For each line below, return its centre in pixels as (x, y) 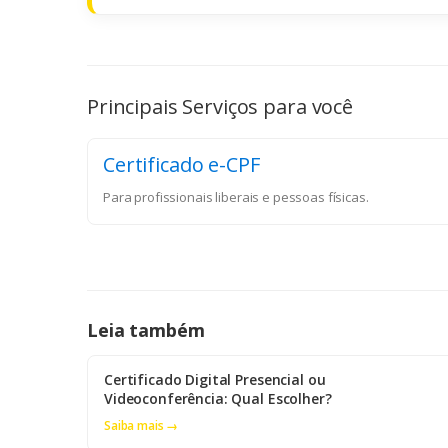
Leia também (146, 330)
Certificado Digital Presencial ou (215, 380)
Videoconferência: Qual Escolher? (218, 399)
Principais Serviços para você (220, 107)
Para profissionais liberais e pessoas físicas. (236, 197)
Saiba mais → (141, 426)
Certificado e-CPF (181, 165)
